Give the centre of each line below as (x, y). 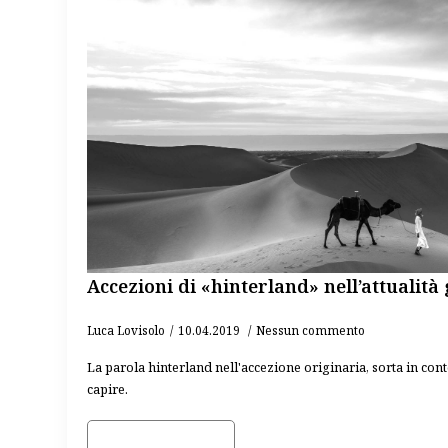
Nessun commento (310, 330)
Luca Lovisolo (126, 330)
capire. (107, 389)
